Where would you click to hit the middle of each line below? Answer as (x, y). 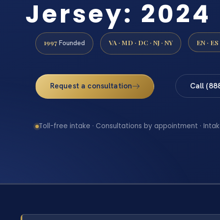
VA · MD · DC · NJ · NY (141, 42)
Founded (71, 42)
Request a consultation (91, 86)
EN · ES (207, 42)
